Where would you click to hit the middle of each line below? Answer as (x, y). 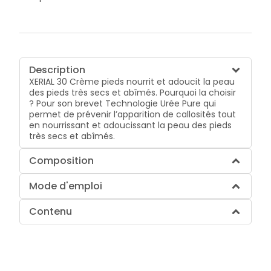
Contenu (51, 211)
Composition (62, 160)
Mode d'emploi (66, 186)
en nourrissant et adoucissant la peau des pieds (131, 125)
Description (57, 70)
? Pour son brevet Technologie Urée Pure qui (123, 103)
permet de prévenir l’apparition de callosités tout (133, 114)
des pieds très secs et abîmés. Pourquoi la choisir (133, 92)
